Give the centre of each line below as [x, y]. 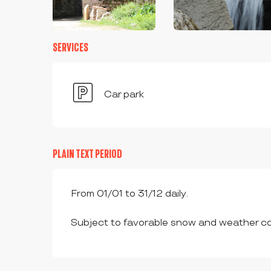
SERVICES [71, 48]
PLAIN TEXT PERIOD [88, 154]
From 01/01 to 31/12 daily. [130, 194]
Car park [124, 95]
